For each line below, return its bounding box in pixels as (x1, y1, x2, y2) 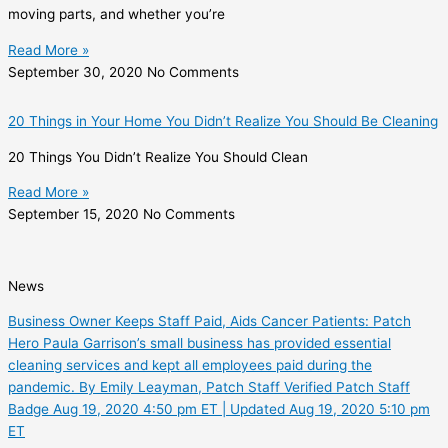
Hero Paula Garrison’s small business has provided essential (8, 335, 391, 352)
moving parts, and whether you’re (8, 5, 225, 22)
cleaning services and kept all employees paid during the (8, 357, 372, 374)
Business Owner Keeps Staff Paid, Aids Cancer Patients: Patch (8, 313, 411, 330)
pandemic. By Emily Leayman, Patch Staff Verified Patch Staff (8, 379, 410, 396)
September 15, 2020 (8, 206, 143, 223)
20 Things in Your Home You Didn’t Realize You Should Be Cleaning (8, 113, 438, 129)
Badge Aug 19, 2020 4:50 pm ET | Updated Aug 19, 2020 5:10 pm (8, 401, 430, 418)
